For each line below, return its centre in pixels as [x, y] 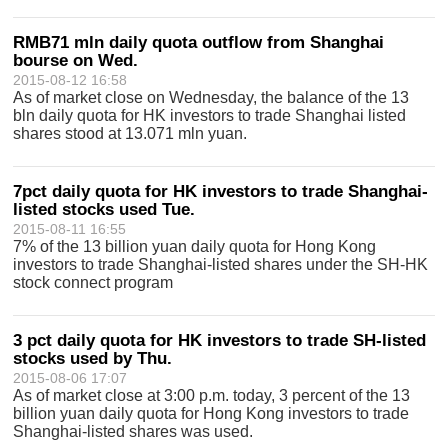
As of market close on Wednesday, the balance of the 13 [211, 97]
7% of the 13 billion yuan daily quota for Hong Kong [195, 246]
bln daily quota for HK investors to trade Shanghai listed [210, 115]
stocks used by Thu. [93, 358]
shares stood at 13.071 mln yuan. [130, 133]
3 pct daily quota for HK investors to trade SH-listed [220, 340]
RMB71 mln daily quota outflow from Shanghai [199, 42]
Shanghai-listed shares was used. [133, 431]
